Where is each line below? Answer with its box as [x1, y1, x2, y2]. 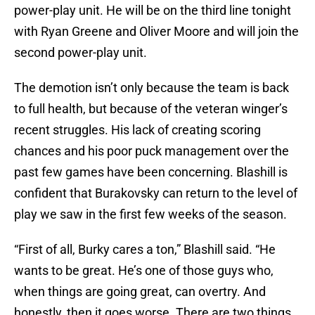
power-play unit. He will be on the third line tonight [14, 3, 291, 18]
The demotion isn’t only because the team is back [14, 80, 289, 96]
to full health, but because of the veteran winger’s [14, 101, 288, 117]
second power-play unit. [14, 45, 147, 60]
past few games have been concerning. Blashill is [14, 165, 288, 180]
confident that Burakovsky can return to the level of [14, 186, 297, 201]
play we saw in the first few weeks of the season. [14, 207, 287, 222]
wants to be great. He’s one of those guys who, [14, 263, 274, 278]
